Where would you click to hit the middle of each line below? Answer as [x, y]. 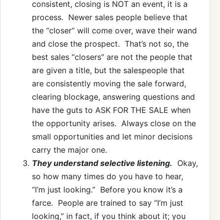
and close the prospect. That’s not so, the [110, 43]
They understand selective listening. [102, 163]
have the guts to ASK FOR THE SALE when [111, 110]
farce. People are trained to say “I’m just [108, 203]
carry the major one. [69, 150]
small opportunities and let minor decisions [112, 136]
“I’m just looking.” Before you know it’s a [107, 189]
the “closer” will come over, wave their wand [114, 30]
